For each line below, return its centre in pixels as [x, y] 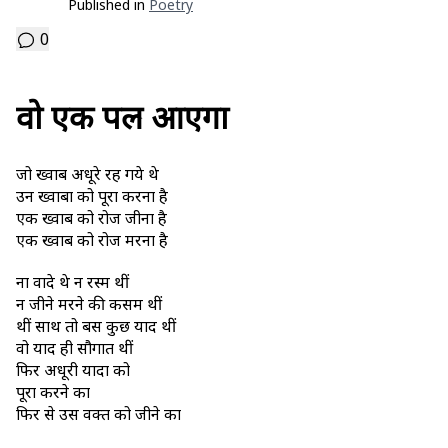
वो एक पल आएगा [122, 116]
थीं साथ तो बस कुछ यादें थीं [96, 326]
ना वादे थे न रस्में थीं [72, 282]
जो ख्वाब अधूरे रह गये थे [87, 173]
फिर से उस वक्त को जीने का [98, 414]
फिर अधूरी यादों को [73, 370]
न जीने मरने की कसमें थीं [89, 304]
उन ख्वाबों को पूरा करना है [92, 195]
